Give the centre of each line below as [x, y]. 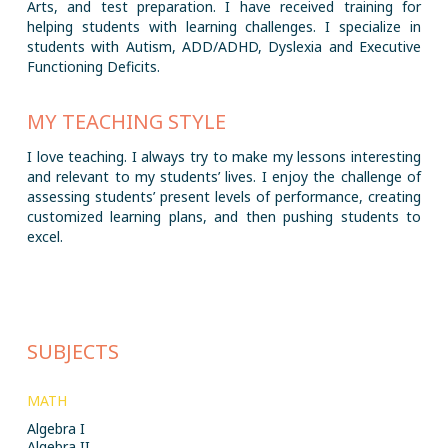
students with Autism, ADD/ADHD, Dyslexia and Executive [224, 46]
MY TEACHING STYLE [126, 121]
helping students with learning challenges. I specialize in [224, 26]
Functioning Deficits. [93, 66]
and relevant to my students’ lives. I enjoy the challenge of [224, 176]
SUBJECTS [72, 351]
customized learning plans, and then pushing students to [224, 216]
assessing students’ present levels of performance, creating [224, 196]
